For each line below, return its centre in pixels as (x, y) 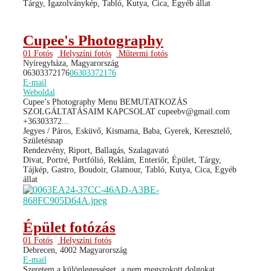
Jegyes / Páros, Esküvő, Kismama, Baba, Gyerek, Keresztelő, (128, 131)
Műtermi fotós (142, 53)
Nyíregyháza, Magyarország (71, 63)
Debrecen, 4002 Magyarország (75, 250)
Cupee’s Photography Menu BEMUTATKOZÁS (105, 102)
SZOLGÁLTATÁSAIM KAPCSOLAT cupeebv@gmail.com (126, 111)
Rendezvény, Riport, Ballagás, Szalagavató (96, 150)
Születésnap (43, 140)
